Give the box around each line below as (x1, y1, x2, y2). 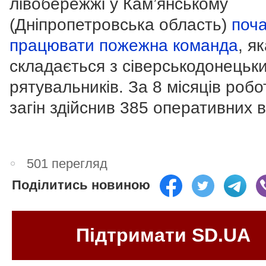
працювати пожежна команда (9, 36, 238, 55)
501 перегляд (27, 156, 108, 172)
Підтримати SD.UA (76, 224, 251, 246)
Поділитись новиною (12, 178, 150, 193)
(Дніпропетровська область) (9, 15, 232, 34)
